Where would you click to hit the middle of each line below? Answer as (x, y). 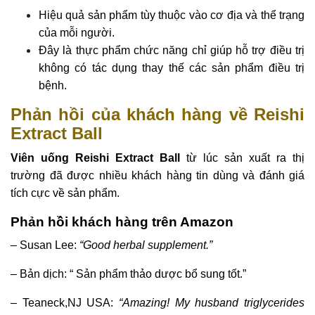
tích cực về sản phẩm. (65, 193)
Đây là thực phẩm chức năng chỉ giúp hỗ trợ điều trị (172, 50)
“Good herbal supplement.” (146, 245)
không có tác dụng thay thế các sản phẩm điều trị (172, 67)
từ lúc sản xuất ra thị (242, 157)
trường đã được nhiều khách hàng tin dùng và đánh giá (157, 175)
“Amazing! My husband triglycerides (212, 302)
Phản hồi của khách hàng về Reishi (157, 114)
